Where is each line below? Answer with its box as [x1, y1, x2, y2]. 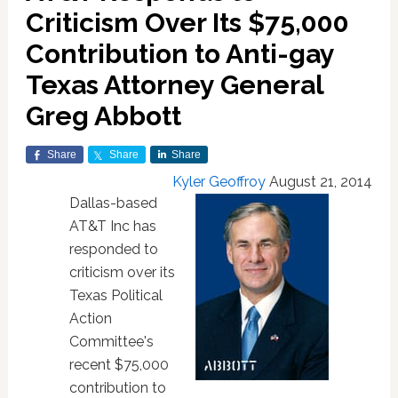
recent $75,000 [68, 356, 169, 373]
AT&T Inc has [68, 218, 156, 235]
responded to [68, 241, 158, 258]
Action [68, 310, 112, 327]
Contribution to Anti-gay [25, 38, 334, 69]
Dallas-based [68, 195, 157, 211]
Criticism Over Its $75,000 [25, 7, 349, 38]
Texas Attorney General [25, 69, 323, 100]
